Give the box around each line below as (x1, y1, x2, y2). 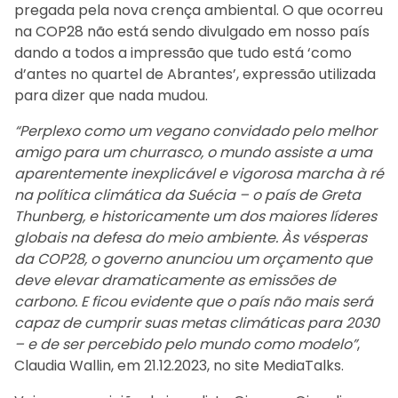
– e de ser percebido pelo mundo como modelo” (14, 333, 357, 354)
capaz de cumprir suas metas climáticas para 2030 (14, 312, 379, 333)
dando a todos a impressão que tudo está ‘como (14, 42, 352, 63)
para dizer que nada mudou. (14, 84, 208, 106)
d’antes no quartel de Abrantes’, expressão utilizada (14, 63, 376, 84)
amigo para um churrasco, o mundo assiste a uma (14, 141, 372, 163)
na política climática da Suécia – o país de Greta (14, 184, 361, 205)
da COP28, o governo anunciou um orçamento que (14, 248, 372, 269)
